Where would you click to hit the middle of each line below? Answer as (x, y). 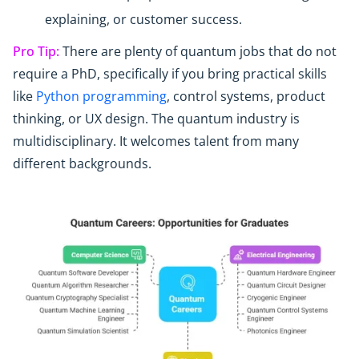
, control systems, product (246, 96)
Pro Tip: (36, 51)
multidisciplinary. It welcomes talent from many (156, 141)
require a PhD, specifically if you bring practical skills (170, 73)
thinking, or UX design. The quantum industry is (156, 118)
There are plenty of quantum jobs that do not (198, 51)
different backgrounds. (82, 163)
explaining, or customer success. (143, 19)
